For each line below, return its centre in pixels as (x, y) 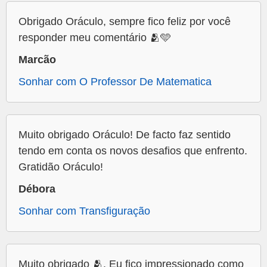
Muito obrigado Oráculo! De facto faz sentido (125, 135)
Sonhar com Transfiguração (84, 211)
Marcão (37, 60)
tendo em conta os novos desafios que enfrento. (133, 151)
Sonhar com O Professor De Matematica (115, 82)
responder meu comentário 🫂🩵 (95, 38)
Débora (37, 189)
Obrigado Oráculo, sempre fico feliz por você (125, 22)
